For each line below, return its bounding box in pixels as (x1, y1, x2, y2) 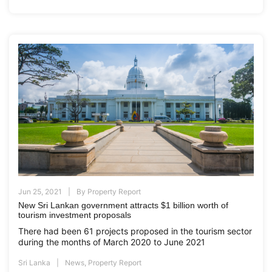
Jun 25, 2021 (18, 186, 62, 196)
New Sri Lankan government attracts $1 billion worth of (18, 200, 228, 210)
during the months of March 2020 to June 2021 (18, 236, 208, 247)
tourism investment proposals (18, 209, 131, 220)
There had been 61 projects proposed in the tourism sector (18, 225, 252, 236)
